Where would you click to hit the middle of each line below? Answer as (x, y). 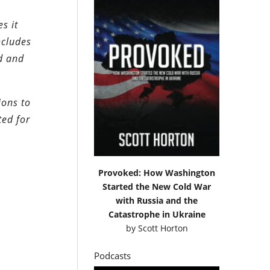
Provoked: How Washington (157, 173)
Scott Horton (163, 228)
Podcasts (113, 256)
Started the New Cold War (157, 187)
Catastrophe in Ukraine (157, 215)
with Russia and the (157, 201)
